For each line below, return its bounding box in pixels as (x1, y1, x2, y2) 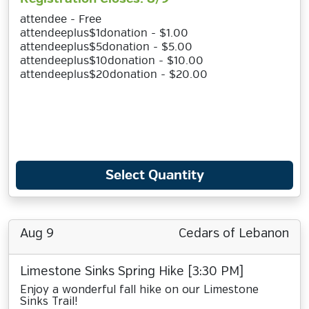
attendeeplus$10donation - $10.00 (20, 54, 203, 68)
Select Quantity (105, 167, 204, 183)
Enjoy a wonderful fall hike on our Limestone (20, 284, 259, 296)
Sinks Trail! (20, 296, 77, 308)
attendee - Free (20, 12, 101, 26)
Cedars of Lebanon (179, 228, 289, 240)
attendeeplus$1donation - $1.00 (20, 26, 188, 40)
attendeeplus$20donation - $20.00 (20, 68, 208, 81)
